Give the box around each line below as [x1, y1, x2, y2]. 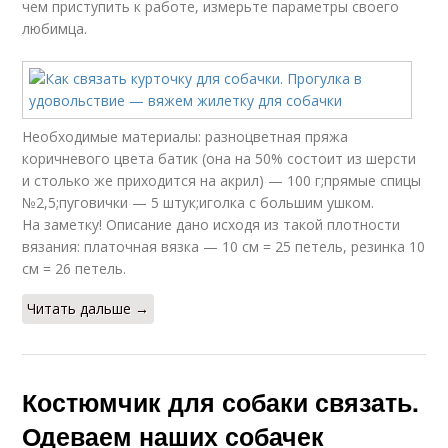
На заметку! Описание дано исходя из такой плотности [22, 215, 401, 235]
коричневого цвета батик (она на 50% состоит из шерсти [22, 149, 417, 169]
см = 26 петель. [22, 259, 127, 279]
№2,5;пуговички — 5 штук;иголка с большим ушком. [22, 193, 375, 213]
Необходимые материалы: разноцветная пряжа [22, 127, 349, 147]
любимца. [22, 19, 88, 39]
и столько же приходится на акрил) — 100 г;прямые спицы [22, 171, 422, 191]
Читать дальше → [27, 299, 150, 319]
